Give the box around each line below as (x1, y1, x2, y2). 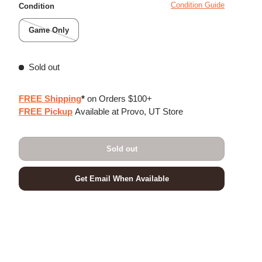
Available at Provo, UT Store (75, 106, 183, 116)
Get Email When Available (74, 174, 169, 183)
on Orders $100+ (87, 93, 152, 104)
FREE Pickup (19, 106, 73, 116)
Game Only (29, 25, 69, 35)
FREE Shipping (19, 93, 81, 104)
